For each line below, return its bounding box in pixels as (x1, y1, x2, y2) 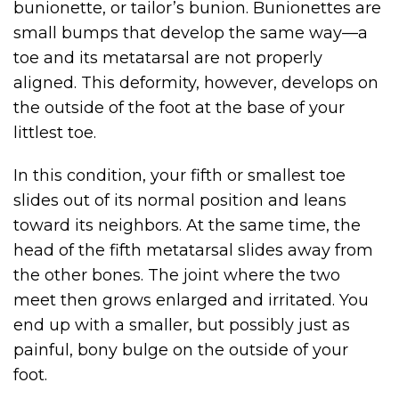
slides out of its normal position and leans (13, 191, 346, 211)
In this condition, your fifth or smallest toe (13, 166, 346, 186)
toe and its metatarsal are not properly (13, 48, 322, 69)
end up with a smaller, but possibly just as (13, 315, 350, 336)
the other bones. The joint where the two (13, 265, 340, 286)
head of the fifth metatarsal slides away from (13, 240, 373, 261)
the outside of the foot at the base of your (13, 98, 345, 118)
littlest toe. (13, 123, 96, 143)
